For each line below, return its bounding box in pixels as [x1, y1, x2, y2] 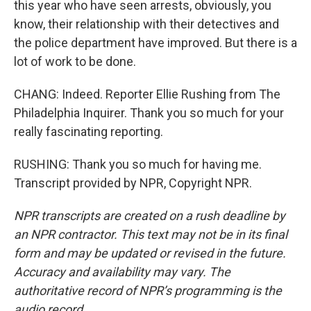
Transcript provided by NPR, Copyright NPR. [14, 176, 252, 190]
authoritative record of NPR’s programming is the [14, 283, 282, 298]
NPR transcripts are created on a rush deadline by [14, 208, 285, 223]
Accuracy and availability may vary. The [14, 264, 230, 279]
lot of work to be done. [14, 54, 136, 69]
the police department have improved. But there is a [14, 35, 297, 50]
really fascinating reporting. [14, 124, 163, 139]
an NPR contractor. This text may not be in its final [14, 227, 287, 242]
